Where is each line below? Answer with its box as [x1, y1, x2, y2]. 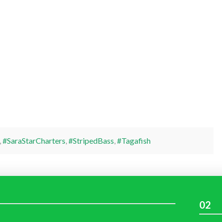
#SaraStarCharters [2, 135, 65, 145]
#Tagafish [116, 135, 151, 145]
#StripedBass [68, 135, 114, 145]
